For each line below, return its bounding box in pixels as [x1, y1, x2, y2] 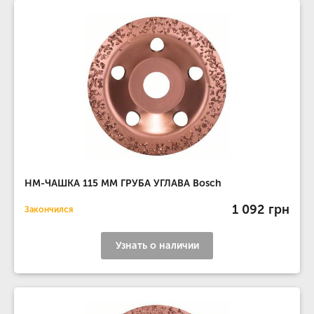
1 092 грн [232, 201, 289, 217]
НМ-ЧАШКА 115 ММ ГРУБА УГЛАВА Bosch [25, 177, 221, 189]
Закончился [25, 205, 73, 214]
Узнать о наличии [115, 240, 199, 252]
